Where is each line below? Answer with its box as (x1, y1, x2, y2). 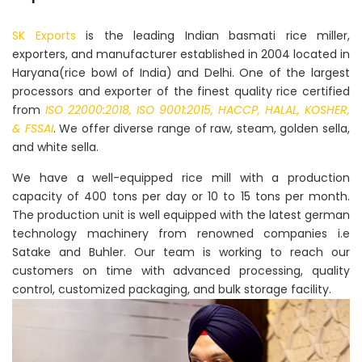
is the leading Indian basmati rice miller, (75, 27, 350, 44)
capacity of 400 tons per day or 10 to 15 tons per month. (12, 188, 350, 204)
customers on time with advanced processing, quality (12, 263, 350, 279)
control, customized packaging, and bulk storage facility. (12, 281, 331, 297)
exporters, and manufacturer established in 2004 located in (12, 46, 350, 62)
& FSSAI (12, 120, 53, 137)
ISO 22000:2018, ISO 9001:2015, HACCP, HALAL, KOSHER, (45, 102, 350, 118)
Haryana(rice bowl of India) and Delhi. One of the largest (12, 65, 350, 81)
